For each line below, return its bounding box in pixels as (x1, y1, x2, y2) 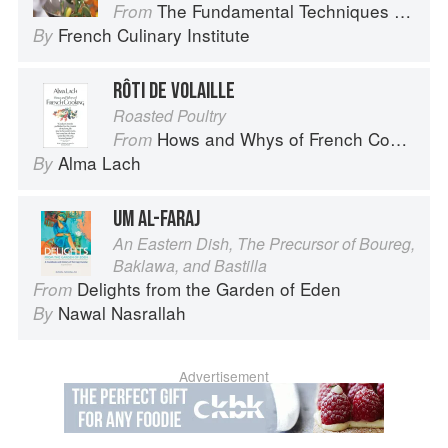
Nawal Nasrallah (58, 300, 186, 326)
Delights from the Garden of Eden (77, 276, 341, 302)
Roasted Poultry (113, 104, 226, 128)
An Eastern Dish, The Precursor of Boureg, (113, 232, 415, 256)
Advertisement (179, 366, 269, 387)
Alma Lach (58, 150, 141, 176)
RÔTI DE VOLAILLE (113, 77, 235, 106)
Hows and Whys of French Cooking (157, 126, 390, 152)
